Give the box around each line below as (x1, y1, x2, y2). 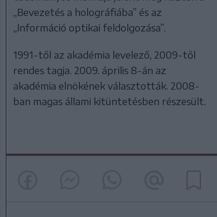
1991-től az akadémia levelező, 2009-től (13, 48, 196, 61)
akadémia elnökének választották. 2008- (13, 79, 200, 92)
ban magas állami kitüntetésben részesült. (13, 94, 206, 107)
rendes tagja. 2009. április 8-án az (13, 63, 167, 76)
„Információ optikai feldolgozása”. (13, 21, 166, 33)
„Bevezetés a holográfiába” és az (13, 5, 162, 18)
